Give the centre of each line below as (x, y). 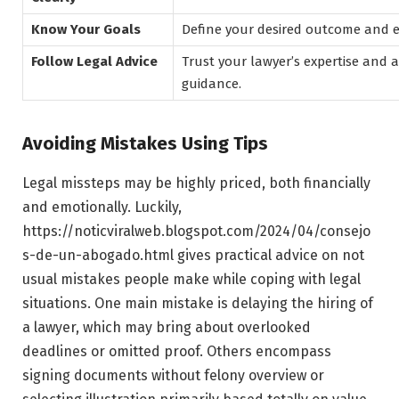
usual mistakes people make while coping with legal (191, 279)
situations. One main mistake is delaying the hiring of (198, 303)
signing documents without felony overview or (173, 375)
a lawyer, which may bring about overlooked (167, 327)
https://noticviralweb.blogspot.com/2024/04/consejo (196, 231)
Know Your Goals (86, 30)
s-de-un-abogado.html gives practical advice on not (193, 255)
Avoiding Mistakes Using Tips (145, 144)
